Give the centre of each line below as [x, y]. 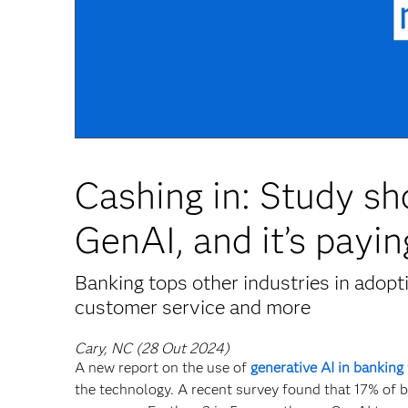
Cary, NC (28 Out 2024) [152, 349]
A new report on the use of [163, 368]
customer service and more [193, 308]
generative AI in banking [327, 368]
